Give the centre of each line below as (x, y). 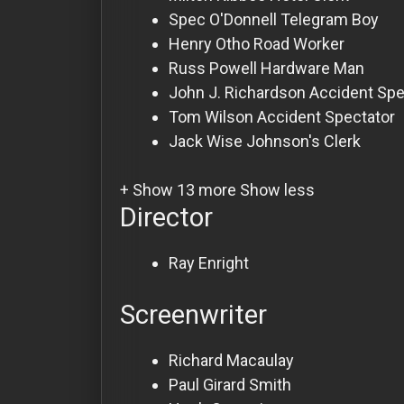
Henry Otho (209, 43)
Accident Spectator (326, 116)
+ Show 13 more (180, 189)
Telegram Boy (330, 19)
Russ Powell (213, 68)
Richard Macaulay (231, 360)
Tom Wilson (211, 116)
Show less (277, 189)
